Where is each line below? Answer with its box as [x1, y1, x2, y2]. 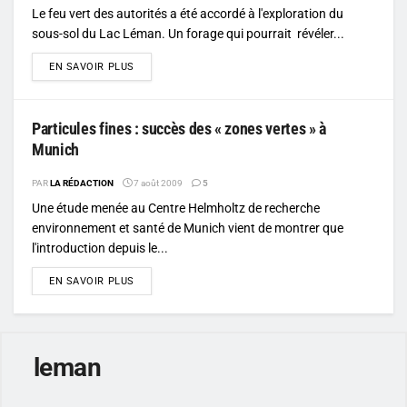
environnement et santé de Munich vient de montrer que [32, 220, 343, 235]
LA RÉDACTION [50, 177, 114, 188]
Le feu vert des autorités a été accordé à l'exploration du [32, 5, 343, 21]
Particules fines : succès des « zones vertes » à [32, 118, 326, 138]
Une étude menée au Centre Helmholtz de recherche [32, 200, 320, 215]
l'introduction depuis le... [32, 240, 168, 255]
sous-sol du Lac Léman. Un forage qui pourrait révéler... [32, 25, 344, 41]
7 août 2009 [132, 177, 183, 188]
